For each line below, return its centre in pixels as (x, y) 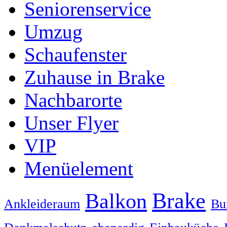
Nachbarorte (73, 100)
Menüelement (79, 168)
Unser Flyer (71, 123)
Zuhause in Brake (94, 77)
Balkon (116, 201)
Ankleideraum (42, 204)
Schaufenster (75, 54)
